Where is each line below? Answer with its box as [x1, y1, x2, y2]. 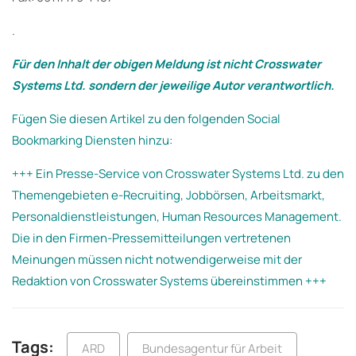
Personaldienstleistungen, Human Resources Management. [12, 207, 342, 225]
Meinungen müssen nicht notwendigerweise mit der [12, 250, 302, 268]
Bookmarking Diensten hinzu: [12, 131, 172, 149]
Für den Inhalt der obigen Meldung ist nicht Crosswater [12, 55, 321, 72]
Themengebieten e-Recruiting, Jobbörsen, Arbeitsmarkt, [12, 186, 325, 203]
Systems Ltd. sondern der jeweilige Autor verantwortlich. [12, 76, 335, 94]
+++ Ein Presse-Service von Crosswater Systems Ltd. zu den [12, 164, 344, 182]
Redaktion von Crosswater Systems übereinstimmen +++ [12, 272, 327, 289]
